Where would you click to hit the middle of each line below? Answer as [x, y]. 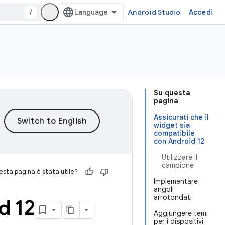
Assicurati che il [181, 117]
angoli [164, 189]
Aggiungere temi [181, 213]
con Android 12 [179, 141]
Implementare [176, 181]
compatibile [174, 133]
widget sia [172, 125]
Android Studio [154, 12]
